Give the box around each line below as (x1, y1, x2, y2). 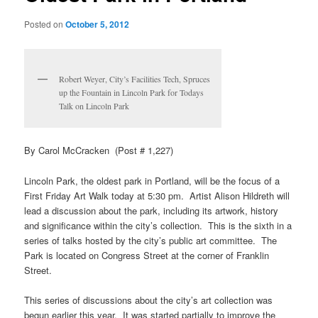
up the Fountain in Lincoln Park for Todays (59, 87, 204, 99)
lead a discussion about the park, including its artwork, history (24, 203, 279, 217)
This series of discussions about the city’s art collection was (24, 292, 273, 307)
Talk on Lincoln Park (59, 100, 130, 112)
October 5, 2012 (65, 17, 130, 31)
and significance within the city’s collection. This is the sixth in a (24, 218, 292, 232)
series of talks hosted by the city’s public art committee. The (24, 233, 278, 247)
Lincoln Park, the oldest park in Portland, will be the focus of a (24, 173, 280, 187)
